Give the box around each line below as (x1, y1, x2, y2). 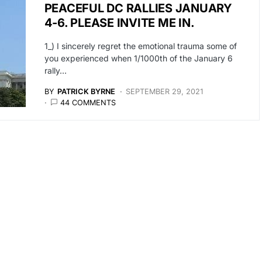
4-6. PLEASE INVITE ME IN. (44, 16, 195, 30)
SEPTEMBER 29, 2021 (125, 87, 204, 96)
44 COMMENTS (60, 98, 116, 107)
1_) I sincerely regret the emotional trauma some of (44, 41, 237, 51)
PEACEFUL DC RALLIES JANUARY (44, 1, 232, 15)
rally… (44, 65, 67, 75)
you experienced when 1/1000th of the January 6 (44, 53, 233, 63)
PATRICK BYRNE (57, 87, 115, 96)
